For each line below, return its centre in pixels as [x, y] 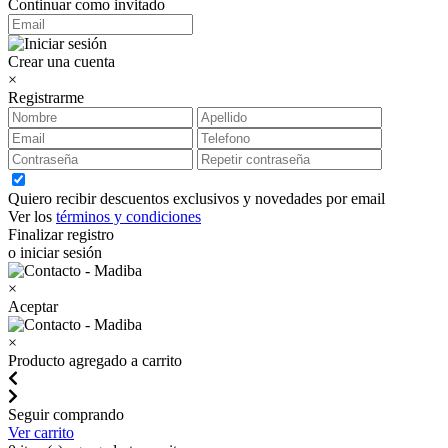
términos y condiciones [128, 216]
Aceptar [33, 306]
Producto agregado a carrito [95, 360]
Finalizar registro [61, 234]
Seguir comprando [66, 414]
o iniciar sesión [55, 252]
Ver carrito [41, 432]
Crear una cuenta [61, 61]
